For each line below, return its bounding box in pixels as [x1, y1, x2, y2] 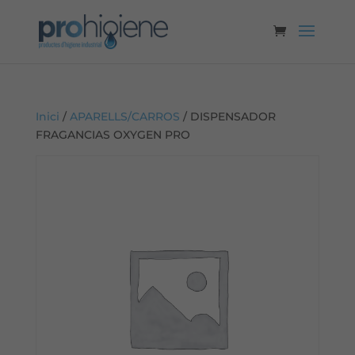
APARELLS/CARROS [69, 109, 180, 124]
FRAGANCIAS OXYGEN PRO [35, 128, 190, 142]
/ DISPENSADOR [179, 109, 276, 124]
